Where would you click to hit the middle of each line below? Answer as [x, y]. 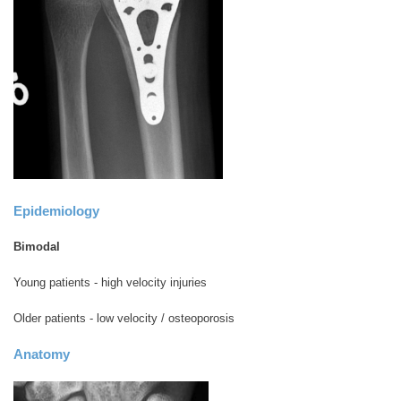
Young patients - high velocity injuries [110, 283]
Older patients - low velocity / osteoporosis [124, 319]
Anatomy [42, 354]
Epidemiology [56, 211]
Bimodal [37, 247]
